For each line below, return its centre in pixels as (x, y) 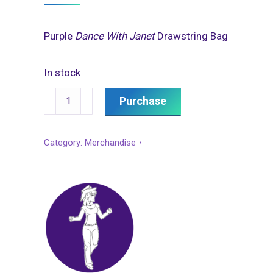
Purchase (143, 101)
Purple (59, 36)
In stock (62, 72)
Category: (64, 142)
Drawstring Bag (191, 36)
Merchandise (110, 142)
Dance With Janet (115, 36)
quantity (62, 133)
